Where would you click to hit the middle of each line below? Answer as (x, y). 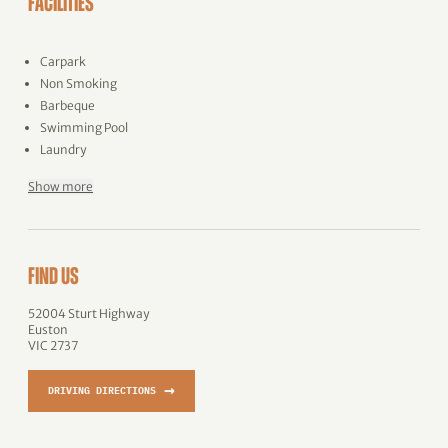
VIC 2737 (53, 345)
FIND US (53, 278)
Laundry (63, 149)
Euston (48, 329)
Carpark (63, 61)
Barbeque (67, 105)
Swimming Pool (84, 127)
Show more (60, 186)
